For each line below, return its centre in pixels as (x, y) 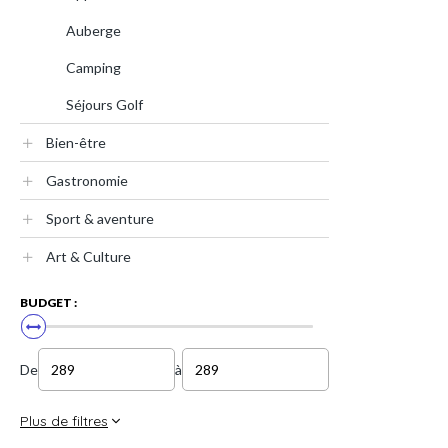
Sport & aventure (100, 218)
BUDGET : (48, 302)
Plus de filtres (64, 421)
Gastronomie (87, 180)
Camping (93, 67)
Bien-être (76, 142)
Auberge (93, 30)
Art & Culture (88, 256)
